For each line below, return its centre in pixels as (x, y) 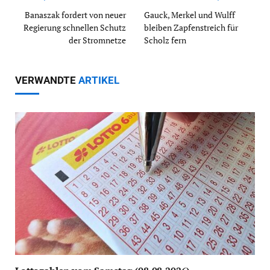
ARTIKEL (99, 80)
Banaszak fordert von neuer (75, 15)
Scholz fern (165, 40)
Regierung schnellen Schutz (75, 28)
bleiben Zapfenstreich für (191, 28)
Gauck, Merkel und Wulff (190, 15)
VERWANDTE (47, 80)
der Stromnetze (97, 40)
